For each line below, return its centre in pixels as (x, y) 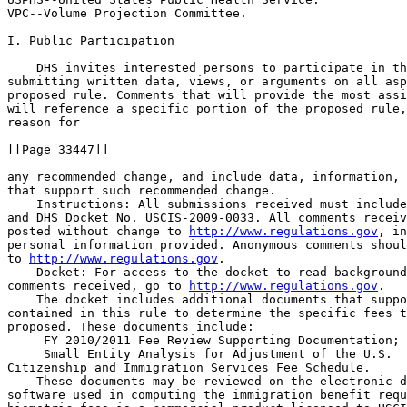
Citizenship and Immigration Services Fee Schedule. (189, 367)
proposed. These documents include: (131, 327)
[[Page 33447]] (58, 149)
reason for (44, 122)
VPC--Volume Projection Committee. (127, 13)
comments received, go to (98, 286)
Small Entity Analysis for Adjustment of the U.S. (218, 354)
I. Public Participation (91, 40)
